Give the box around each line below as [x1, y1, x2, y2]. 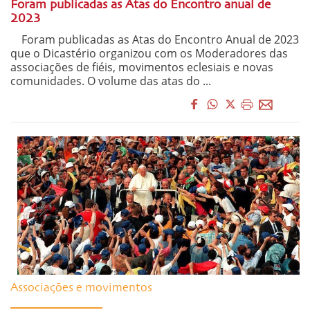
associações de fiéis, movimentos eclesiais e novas [10, 59, 273, 75]
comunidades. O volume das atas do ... [10, 73, 211, 89]
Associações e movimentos [10, 282, 152, 295]
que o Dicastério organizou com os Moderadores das [10, 45, 288, 61]
